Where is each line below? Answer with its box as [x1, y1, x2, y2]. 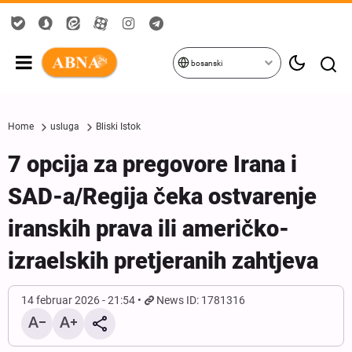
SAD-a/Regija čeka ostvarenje [8, 183, 317, 210]
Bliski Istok [96, 121, 141, 132]
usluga [50, 121, 79, 132]
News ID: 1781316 [156, 294, 246, 306]
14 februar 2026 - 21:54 [21, 294, 135, 306]
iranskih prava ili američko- [8, 215, 289, 242]
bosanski [189, 59, 222, 68]
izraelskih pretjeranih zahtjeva [8, 247, 318, 274]
